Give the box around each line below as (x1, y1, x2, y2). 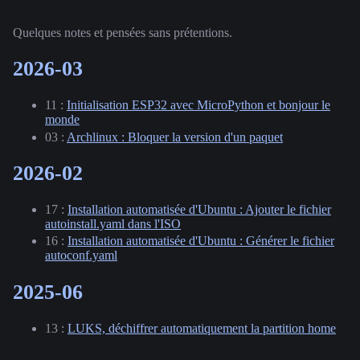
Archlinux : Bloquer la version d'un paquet (67, 129, 283, 144)
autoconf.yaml (45, 248, 117, 263)
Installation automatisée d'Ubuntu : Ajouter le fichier (67, 202, 331, 217)
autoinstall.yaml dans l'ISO (45, 217, 181, 231)
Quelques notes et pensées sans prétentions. (13, 26, 232, 39)
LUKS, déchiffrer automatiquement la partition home (67, 321, 336, 335)
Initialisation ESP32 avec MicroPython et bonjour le (67, 98, 330, 112)
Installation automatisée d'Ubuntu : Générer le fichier (67, 234, 334, 248)
